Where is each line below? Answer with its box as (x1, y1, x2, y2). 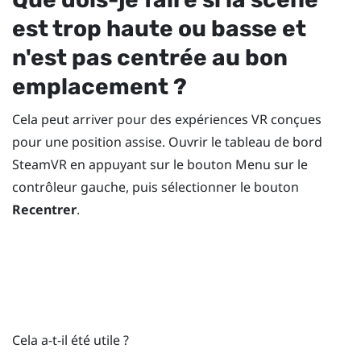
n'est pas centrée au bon (12, 44, 288, 71)
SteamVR (12, 155, 67, 173)
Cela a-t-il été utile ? (12, 330, 129, 349)
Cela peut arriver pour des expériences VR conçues (12, 110, 322, 128)
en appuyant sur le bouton (67, 155, 235, 173)
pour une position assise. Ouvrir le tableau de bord (12, 132, 322, 151)
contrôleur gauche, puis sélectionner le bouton (12, 177, 299, 196)
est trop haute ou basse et (12, 15, 306, 42)
